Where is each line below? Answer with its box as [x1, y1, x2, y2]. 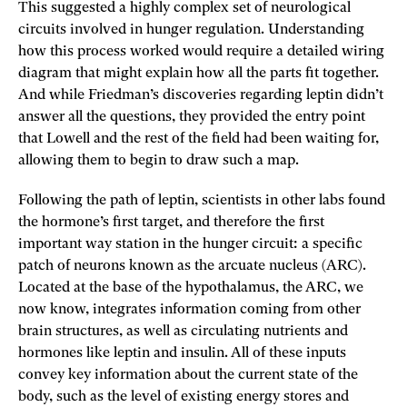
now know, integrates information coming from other [18, 302, 361, 317]
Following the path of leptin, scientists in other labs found [18, 193, 385, 208]
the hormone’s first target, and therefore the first [18, 214, 324, 230]
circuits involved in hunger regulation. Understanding [18, 22, 364, 37]
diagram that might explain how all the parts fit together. [18, 65, 379, 81]
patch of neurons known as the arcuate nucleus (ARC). [18, 258, 366, 273]
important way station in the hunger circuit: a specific [18, 236, 362, 252]
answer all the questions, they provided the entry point [18, 109, 365, 124]
